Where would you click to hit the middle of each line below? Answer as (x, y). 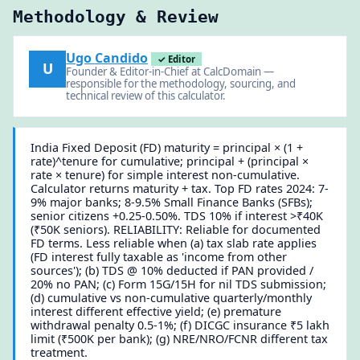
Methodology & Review (116, 17)
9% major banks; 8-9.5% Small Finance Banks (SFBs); (172, 202)
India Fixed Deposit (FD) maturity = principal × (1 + (167, 148)
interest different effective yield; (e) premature (156, 312)
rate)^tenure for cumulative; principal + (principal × (170, 162)
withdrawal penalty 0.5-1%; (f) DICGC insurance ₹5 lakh (180, 325)
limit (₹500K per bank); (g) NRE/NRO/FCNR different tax (180, 339)
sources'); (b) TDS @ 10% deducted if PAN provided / (172, 271)
